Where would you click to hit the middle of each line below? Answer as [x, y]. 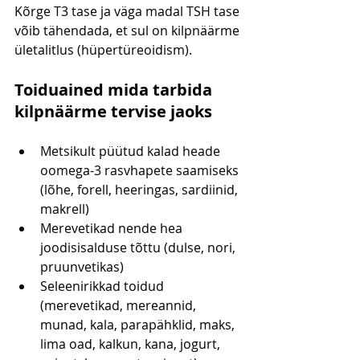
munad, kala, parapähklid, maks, [139, 325]
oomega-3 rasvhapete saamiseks [141, 171]
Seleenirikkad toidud [104, 286]
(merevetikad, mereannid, [120, 306]
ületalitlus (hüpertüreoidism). [103, 50]
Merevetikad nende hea [113, 229]
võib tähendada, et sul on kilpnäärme [129, 31]
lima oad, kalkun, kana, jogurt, [132, 344]
